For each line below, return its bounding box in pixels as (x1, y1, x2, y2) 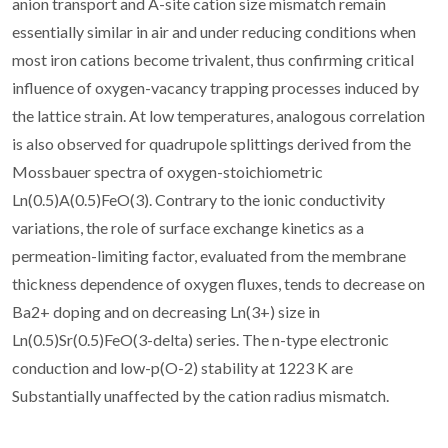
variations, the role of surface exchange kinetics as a (12, 217, 364, 237)
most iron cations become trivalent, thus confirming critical (12, 49, 414, 69)
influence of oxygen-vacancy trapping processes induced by (12, 77, 419, 97)
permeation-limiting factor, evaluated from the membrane (12, 245, 406, 265)
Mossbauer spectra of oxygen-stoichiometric (12, 161, 323, 181)
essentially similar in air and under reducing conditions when (12, 21, 416, 41)
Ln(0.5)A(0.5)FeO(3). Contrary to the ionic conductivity (12, 189, 385, 209)
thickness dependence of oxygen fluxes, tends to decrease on (12, 273, 425, 293)
